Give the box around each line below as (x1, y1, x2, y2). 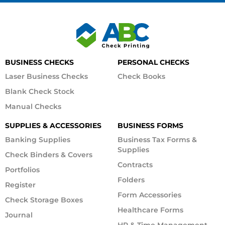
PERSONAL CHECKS (118, 57, 189, 67)
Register (5, 180, 36, 189)
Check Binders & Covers (5, 150, 92, 159)
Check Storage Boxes (5, 195, 83, 204)
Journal (5, 210, 33, 219)
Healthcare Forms (118, 205, 183, 214)
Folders (118, 175, 145, 184)
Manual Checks (5, 101, 61, 111)
